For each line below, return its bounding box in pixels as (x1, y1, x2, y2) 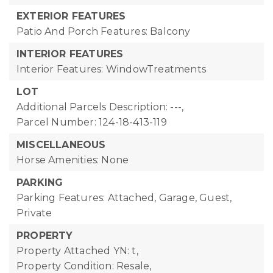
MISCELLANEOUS (16, 139, 106, 151)
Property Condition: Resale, (16, 260, 152, 272)
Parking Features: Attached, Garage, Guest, (16, 192, 232, 204)
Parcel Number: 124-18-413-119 (16, 116, 167, 128)
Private (16, 207, 52, 219)
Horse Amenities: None (16, 154, 129, 166)
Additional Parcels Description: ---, (16, 101, 184, 113)
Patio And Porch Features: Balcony (16, 26, 191, 37)
